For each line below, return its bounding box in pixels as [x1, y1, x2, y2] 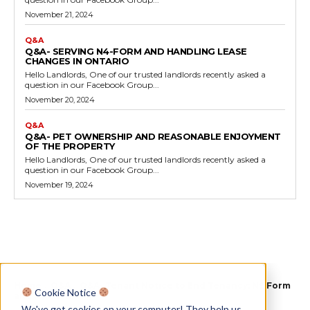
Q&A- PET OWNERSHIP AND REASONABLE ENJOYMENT [25, 130, 281, 142]
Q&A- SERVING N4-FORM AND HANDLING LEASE [25, 45, 247, 57]
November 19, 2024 [25, 179, 93, 190]
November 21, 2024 [25, 9, 93, 19]
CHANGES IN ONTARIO [25, 55, 129, 66]
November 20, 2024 [25, 94, 95, 104]
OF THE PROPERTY [25, 140, 115, 152]
